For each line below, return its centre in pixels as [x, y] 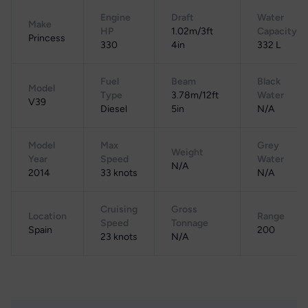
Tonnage [190, 223]
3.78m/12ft [195, 95]
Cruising [119, 209]
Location [47, 216]
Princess [47, 38]
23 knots [119, 237]
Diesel [114, 109]
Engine [115, 18]
